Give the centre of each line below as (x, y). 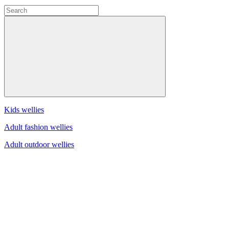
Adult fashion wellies (38, 127)
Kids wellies (24, 109)
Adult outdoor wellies (39, 144)
